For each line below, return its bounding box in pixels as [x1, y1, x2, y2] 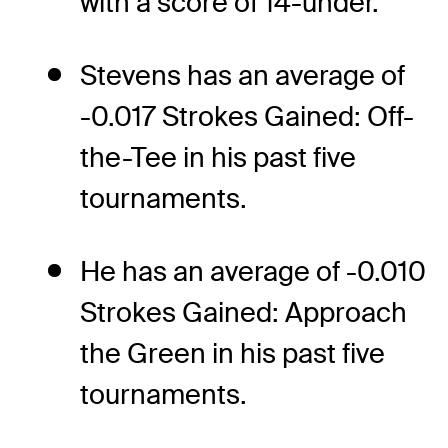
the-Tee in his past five [80, 139, 356, 175]
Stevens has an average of [80, 57, 405, 93]
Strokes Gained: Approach [80, 294, 407, 330]
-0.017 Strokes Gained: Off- [80, 98, 414, 134]
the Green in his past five [80, 335, 385, 371]
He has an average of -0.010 [80, 253, 426, 289]
